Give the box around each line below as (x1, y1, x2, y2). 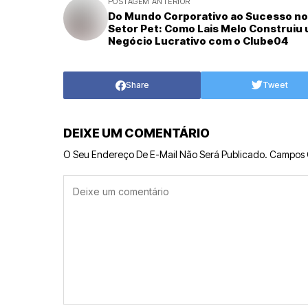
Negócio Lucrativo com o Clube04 (108, 34, 289, 47)
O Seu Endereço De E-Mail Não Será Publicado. (63, 148, 267, 160)
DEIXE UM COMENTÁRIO (63, 126, 210, 140)
